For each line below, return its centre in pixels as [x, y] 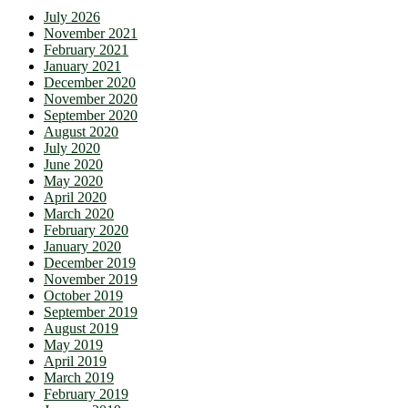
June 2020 [73, 165]
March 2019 [79, 378]
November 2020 [91, 99]
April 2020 [75, 198]
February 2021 [86, 50]
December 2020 [90, 83]
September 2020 [91, 116]
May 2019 [73, 345]
